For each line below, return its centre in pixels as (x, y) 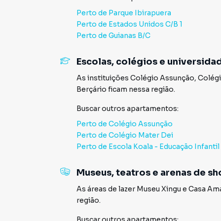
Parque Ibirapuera (140, 13)
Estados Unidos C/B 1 (146, 24)
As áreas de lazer (107, 189)
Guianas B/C (129, 36)
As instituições (103, 78)
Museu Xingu (159, 189)
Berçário (92, 89)
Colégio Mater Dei (141, 135)
